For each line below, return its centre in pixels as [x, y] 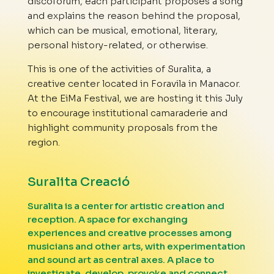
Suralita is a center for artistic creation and [126, 206]
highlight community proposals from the [122, 128]
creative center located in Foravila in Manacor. [134, 84]
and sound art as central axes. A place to [120, 260]
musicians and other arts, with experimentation [136, 246]
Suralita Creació [78, 182]
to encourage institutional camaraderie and [127, 113]
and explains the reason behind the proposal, [134, 16]
